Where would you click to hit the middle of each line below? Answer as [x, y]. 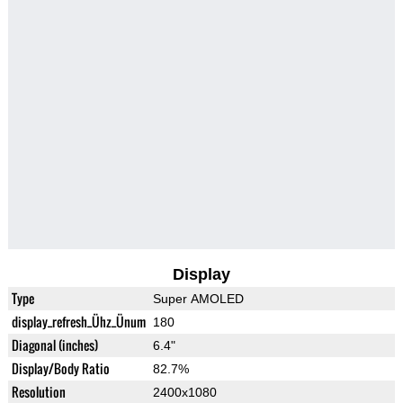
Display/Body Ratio [60, 369]
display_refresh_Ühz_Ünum [78, 322]
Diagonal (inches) [54, 345]
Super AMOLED [198, 299]
